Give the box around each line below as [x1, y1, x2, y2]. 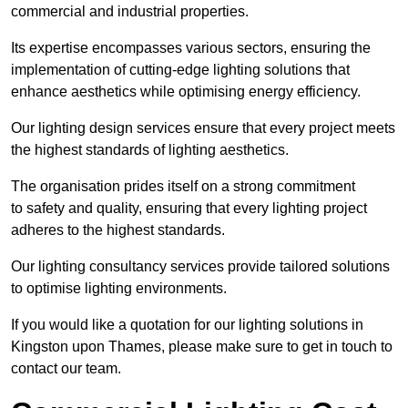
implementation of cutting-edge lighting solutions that [11, 62, 350, 78]
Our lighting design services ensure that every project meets [11, 120, 395, 137]
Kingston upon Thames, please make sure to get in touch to [11, 339, 393, 355]
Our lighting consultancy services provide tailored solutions [11, 259, 390, 275]
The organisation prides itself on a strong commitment [11, 178, 355, 195]
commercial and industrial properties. [11, 4, 249, 20]
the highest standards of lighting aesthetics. [11, 142, 289, 158]
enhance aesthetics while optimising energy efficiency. [11, 84, 361, 100]
